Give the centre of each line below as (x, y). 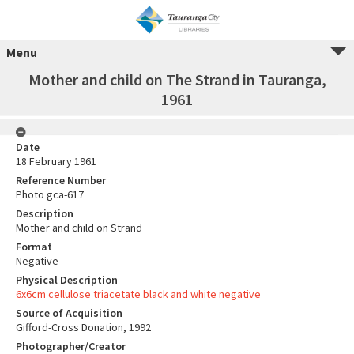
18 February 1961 (56, 161)
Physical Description (67, 280)
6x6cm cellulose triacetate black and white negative (138, 294)
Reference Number (61, 180)
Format (34, 247)
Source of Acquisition (69, 313)
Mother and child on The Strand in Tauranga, (177, 79)
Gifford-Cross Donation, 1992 (83, 327)
